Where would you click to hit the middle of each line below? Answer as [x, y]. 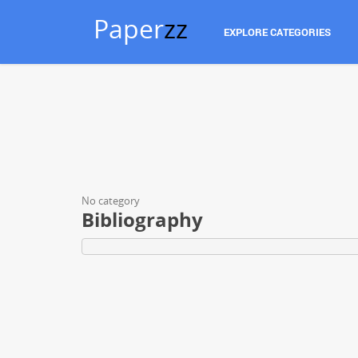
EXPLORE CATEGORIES [277, 32]
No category [111, 201]
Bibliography [142, 219]
